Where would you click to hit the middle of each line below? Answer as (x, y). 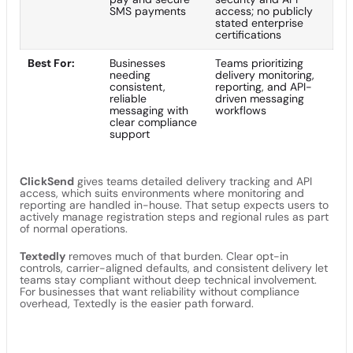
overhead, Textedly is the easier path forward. (137, 303)
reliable (128, 98)
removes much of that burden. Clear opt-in (177, 256)
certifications (248, 34)
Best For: (51, 63)
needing (130, 74)
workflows (241, 110)
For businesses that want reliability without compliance (160, 291)
